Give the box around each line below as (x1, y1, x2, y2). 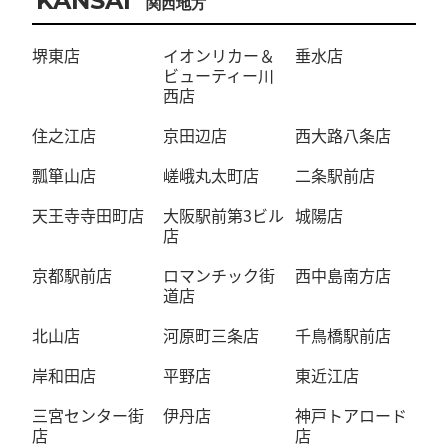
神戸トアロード (294, 403, 407, 427)
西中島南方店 (294, 263, 391, 287)
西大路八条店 (294, 123, 391, 147)
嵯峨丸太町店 (163, 163, 260, 187)
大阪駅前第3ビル (163, 203, 285, 227)
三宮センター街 (31, 403, 144, 427)
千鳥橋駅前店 (294, 323, 391, 347)
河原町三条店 (163, 323, 260, 347)
